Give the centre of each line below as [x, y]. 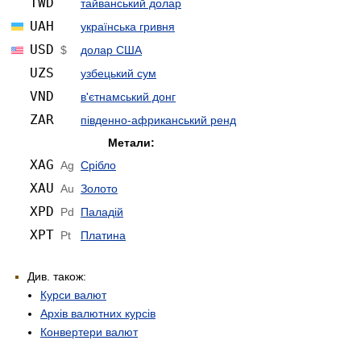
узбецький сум [118, 73]
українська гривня [128, 26]
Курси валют [73, 295]
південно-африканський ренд [158, 120]
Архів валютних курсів [98, 313]
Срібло [98, 165]
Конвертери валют [89, 332]
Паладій [102, 212]
